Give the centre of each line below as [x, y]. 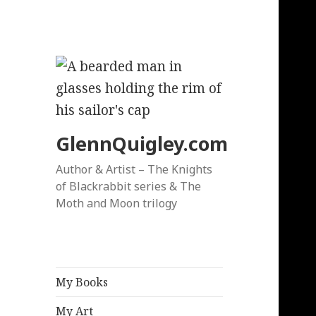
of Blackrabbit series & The [129, 187]
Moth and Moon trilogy [117, 203]
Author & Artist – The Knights [134, 170]
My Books [82, 282]
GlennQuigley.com [142, 144]
